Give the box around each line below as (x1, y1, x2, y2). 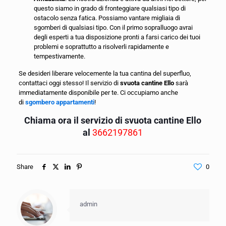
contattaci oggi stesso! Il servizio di (18, 79, 120, 87)
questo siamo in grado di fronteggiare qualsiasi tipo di (33, 4, 186, 12)
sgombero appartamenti (25, 98, 94, 106)
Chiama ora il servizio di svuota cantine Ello (24, 115, 202, 126)
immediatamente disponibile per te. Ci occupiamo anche (18, 88, 178, 96)
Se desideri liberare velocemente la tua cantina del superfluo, (18, 69, 191, 77)
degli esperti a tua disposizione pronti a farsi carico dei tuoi (33, 33, 200, 41)
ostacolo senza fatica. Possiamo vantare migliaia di (33, 14, 180, 22)
